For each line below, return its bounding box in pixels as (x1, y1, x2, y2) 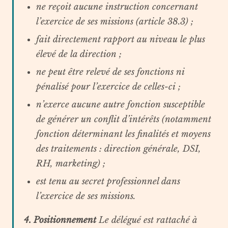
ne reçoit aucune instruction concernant (36, 2, 198, 12)
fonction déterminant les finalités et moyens (36, 129, 211, 139)
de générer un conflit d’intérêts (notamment (36, 114, 211, 125)
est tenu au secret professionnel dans (36, 176, 180, 187)
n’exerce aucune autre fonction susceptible (36, 99, 205, 110)
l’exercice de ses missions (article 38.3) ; (36, 16, 193, 27)
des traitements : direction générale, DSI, (36, 144, 201, 154)
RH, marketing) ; (36, 158, 105, 169)
